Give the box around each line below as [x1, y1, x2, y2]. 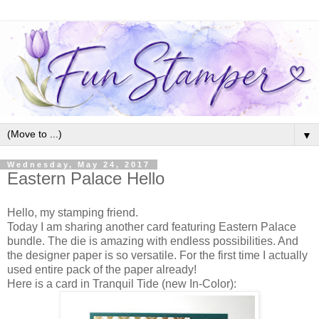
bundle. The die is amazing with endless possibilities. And [7, 234, 298, 247]
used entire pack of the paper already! [7, 263, 197, 276]
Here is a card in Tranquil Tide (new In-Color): [7, 277, 236, 290]
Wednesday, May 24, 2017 [7, 159, 150, 169]
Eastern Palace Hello [7, 168, 164, 188]
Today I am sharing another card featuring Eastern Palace [7, 220, 296, 233]
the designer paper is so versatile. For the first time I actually [7, 249, 308, 261]
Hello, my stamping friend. [7, 206, 138, 219]
